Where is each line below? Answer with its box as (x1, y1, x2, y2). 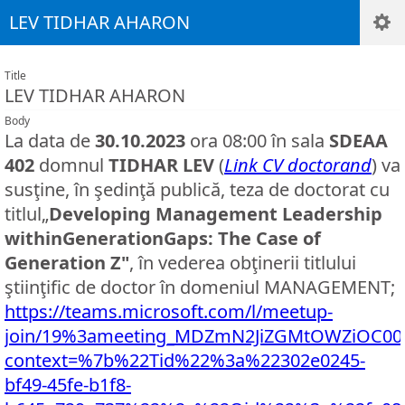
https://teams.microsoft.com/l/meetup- (5, 299, 333, 324)
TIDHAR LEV (108, 153, 214, 177)
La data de (5, 128, 95, 153)
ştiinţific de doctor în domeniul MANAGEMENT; (5, 275, 395, 299)
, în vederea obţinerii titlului (129, 250, 356, 275)
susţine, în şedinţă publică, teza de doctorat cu (5, 177, 390, 202)
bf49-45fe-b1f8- (5, 372, 131, 397)
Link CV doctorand (224, 153, 372, 177)
